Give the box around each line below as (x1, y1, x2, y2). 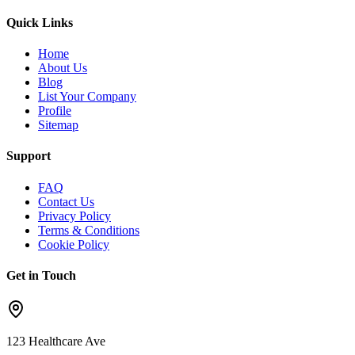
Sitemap (38, 118, 78, 132)
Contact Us (38, 194, 94, 208)
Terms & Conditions (38, 223, 139, 237)
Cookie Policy (38, 237, 109, 251)
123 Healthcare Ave (6, 334, 105, 349)
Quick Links (6, 15, 73, 29)
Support (6, 149, 51, 163)
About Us (38, 61, 87, 75)
